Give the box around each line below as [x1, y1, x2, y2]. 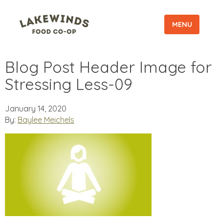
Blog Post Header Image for [5, 57, 212, 77]
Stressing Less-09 [5, 74, 132, 94]
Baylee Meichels [18, 115, 74, 125]
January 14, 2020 [5, 104, 66, 114]
